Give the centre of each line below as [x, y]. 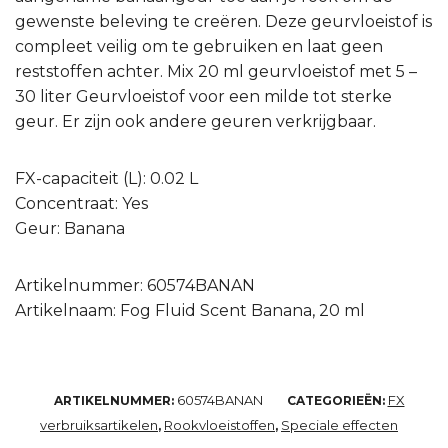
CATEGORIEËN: [337, 401]
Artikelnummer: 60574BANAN [135, 286]
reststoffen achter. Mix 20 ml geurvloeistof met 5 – [216, 72]
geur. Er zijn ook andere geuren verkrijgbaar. [195, 122]
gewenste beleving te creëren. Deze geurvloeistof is [223, 22]
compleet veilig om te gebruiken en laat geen [199, 47]
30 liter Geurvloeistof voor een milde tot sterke [203, 97]
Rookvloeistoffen [219, 425]
